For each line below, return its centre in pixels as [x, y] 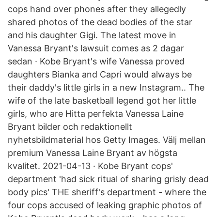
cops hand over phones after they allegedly [97, 9]
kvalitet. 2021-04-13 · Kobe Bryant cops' [90, 166]
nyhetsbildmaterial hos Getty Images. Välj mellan [107, 140]
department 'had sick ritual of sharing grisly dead [108, 179]
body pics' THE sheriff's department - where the [107, 192]
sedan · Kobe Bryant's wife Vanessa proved [96, 61]
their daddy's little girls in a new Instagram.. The [106, 87]
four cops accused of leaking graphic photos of [105, 205]
